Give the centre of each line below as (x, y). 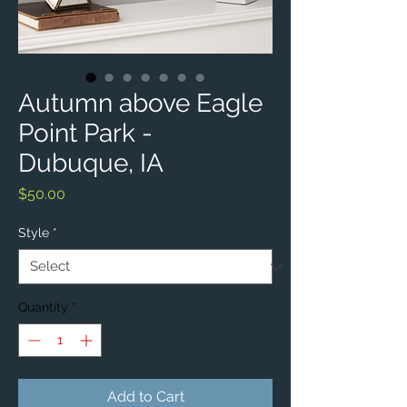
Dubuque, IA (91, 164)
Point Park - (85, 134)
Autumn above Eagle (140, 104)
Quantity (43, 308)
